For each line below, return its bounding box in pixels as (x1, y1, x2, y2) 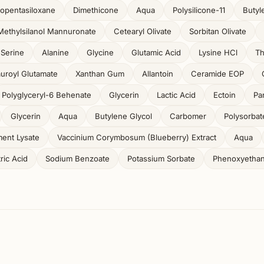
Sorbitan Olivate (189, 27, 246, 36)
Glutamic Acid (131, 48, 181, 57)
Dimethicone (73, 5, 118, 15)
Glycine (87, 48, 114, 57)
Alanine (42, 48, 69, 57)
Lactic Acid (157, 90, 196, 100)
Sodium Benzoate (45, 154, 110, 163)
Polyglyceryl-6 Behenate (2, 90, 91, 100)
